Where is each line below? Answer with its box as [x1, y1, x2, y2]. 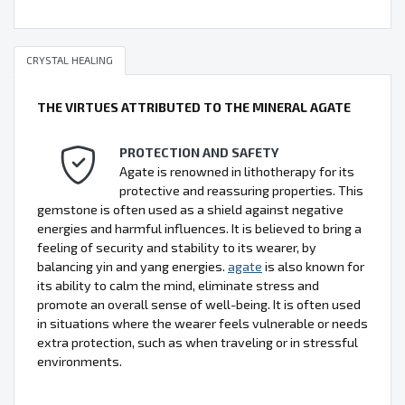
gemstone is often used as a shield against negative [37, 201, 344, 217]
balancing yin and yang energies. [37, 258, 228, 274]
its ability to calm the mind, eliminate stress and [37, 277, 319, 293]
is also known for [262, 258, 364, 274]
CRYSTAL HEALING [25, 53, 113, 67]
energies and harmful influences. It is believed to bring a [37, 220, 362, 236]
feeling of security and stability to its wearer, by [37, 239, 316, 255]
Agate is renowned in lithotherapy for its [119, 163, 354, 179]
